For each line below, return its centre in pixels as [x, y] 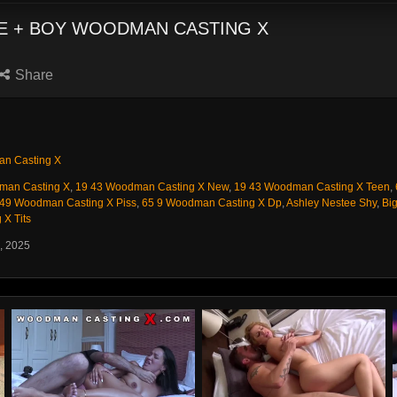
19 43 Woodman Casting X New [152, 187]
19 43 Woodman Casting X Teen [312, 187]
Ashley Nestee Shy [331, 203]
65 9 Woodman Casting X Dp [212, 203]
